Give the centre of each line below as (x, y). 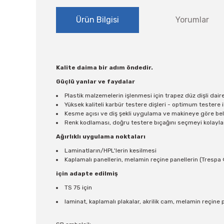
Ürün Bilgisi (97, 20)
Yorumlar (192, 20)
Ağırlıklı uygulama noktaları (101, 136)
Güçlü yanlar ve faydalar (95, 81)
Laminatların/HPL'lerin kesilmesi (110, 150)
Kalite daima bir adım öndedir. (104, 67)
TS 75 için (78, 187)
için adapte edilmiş (87, 173)
